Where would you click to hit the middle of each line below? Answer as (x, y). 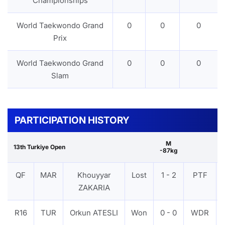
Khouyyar (94, 175)
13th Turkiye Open (39, 147)
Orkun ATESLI (94, 212)
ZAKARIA (94, 187)
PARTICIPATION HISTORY (72, 120)
